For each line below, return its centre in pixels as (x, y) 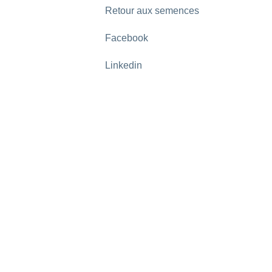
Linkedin (124, 65)
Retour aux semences (152, 11)
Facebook (127, 38)
